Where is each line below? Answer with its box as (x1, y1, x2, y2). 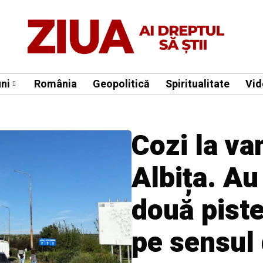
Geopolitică (93, 76, 150, 92)
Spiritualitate (166, 76, 230, 92)
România (34, 76, 77, 92)
